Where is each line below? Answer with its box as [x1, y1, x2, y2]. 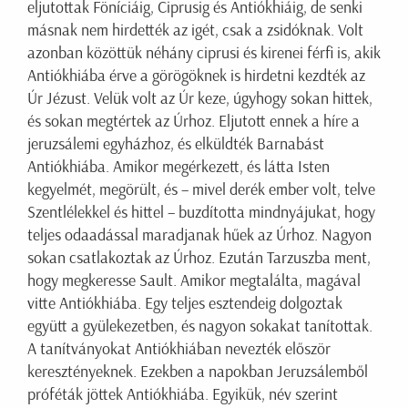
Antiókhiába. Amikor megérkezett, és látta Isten [27, 157, 330, 178]
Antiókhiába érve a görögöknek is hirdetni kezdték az [27, 66, 365, 87]
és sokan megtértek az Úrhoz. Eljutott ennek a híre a [27, 111, 360, 132]
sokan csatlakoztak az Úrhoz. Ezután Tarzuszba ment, [27, 248, 371, 269]
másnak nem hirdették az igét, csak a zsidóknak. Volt [27, 20, 363, 41]
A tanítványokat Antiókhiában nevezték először [27, 339, 331, 360]
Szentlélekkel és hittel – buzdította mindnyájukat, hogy [27, 202, 375, 223]
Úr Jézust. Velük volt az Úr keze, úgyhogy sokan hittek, [27, 88, 372, 109]
